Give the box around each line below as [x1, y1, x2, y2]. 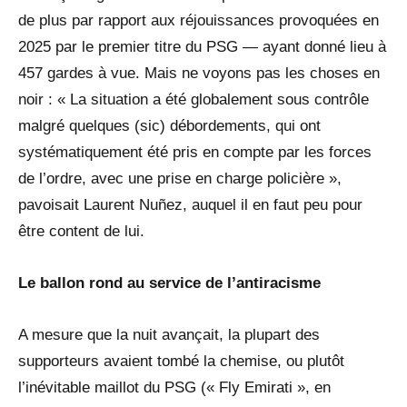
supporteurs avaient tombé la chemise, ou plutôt [18, 352, 344, 370]
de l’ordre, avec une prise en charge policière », [18, 169, 342, 187]
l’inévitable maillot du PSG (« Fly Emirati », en [18, 378, 331, 396]
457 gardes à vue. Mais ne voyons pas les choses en [18, 64, 380, 82]
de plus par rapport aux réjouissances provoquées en [18, 11, 379, 29]
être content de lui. [18, 222, 144, 240]
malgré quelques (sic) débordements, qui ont [18, 116, 321, 134]
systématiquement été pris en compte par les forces [18, 143, 372, 161]
